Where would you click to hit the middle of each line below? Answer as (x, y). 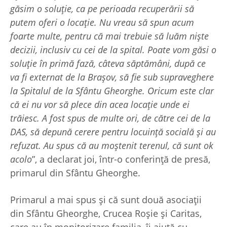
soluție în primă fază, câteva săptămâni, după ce (108, 64)
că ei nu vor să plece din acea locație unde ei (100, 105)
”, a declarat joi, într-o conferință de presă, (121, 159)
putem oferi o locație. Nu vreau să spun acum (102, 23)
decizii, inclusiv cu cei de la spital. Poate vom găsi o (113, 50)
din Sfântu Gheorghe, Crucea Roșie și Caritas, (106, 214)
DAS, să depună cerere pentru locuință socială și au (113, 132)
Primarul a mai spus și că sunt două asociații (106, 200)
